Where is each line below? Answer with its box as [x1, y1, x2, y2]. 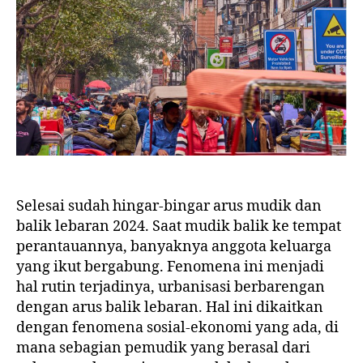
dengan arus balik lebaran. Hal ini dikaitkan [16, 297, 323, 317]
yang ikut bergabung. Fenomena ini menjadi [16, 257, 324, 276]
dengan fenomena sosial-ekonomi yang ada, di [16, 318, 339, 337]
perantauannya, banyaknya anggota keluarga [16, 237, 331, 256]
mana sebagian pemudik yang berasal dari [16, 338, 310, 357]
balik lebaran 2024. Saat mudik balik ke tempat [16, 216, 341, 236]
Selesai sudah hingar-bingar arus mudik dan [16, 196, 322, 216]
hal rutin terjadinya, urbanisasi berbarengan [16, 277, 325, 297]
